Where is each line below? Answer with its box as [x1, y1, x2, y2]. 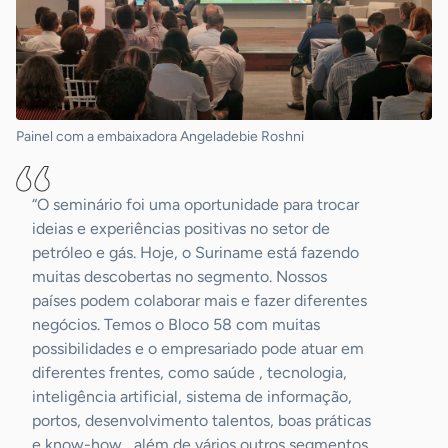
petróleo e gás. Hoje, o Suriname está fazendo [32, 243, 359, 263]
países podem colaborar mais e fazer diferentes [32, 291, 367, 311]
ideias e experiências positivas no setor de [32, 219, 330, 239]
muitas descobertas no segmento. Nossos [32, 267, 327, 287]
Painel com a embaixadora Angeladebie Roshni [16, 128, 304, 146]
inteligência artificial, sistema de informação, [32, 387, 352, 407]
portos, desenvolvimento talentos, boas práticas [32, 411, 371, 431]
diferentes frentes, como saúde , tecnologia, [32, 363, 347, 383]
